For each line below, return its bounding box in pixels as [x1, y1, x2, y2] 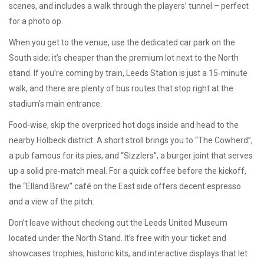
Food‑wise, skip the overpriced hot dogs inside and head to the [9, 120, 239, 130]
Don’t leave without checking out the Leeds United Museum [9, 218, 227, 227]
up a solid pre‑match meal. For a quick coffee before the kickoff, [9, 166, 246, 176]
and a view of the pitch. [9, 197, 94, 206]
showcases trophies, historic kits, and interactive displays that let [9, 249, 247, 258]
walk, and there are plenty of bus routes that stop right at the [9, 84, 233, 93]
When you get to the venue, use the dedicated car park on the [9, 38, 235, 47]
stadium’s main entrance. [9, 99, 102, 108]
